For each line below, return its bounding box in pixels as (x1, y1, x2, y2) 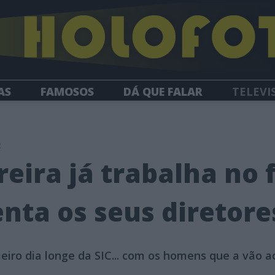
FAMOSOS (41, 83, 94, 99)
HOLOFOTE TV (48, 105, 125, 120)
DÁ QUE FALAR (123, 83, 203, 99)
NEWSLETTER (154, 105, 227, 120)
